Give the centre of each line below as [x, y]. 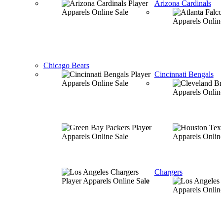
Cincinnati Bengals [184, 74]
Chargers [168, 172]
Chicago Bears [66, 65]
